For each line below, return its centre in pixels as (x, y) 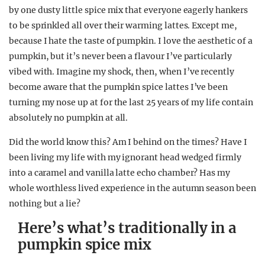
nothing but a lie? (45, 203)
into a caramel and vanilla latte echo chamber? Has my (120, 173)
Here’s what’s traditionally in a (127, 228)
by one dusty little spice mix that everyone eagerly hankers (128, 10)
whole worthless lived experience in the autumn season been (132, 188)
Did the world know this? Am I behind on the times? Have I (128, 142)
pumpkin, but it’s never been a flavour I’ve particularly (120, 56)
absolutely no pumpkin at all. (69, 118)
